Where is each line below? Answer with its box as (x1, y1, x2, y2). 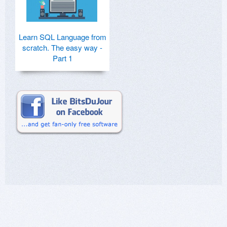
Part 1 (52, 52, 72, 63)
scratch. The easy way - (22, 42, 102, 53)
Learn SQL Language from (18, 31, 106, 42)
